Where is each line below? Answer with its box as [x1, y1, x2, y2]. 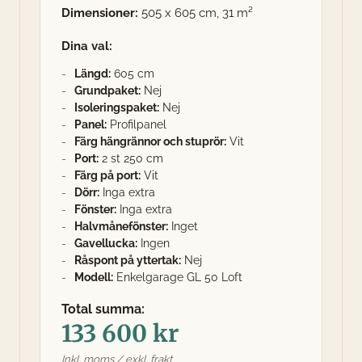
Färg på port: [74, 168, 141, 182]
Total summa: [61, 301, 145, 317]
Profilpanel [106, 117, 166, 131]
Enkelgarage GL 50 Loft [112, 270, 242, 284]
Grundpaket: [74, 83, 141, 97]
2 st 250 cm [98, 151, 163, 165]
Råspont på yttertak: [74, 253, 181, 267]
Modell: [74, 270, 113, 284]
